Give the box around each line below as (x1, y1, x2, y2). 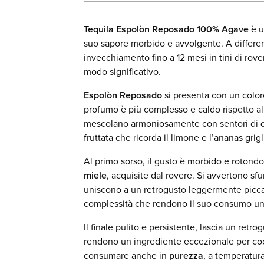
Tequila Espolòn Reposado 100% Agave (84, 22, 249, 37)
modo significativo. (84, 65, 161, 79)
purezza (169, 249, 203, 263)
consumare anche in (84, 249, 169, 263)
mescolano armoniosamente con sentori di (84, 117, 260, 131)
